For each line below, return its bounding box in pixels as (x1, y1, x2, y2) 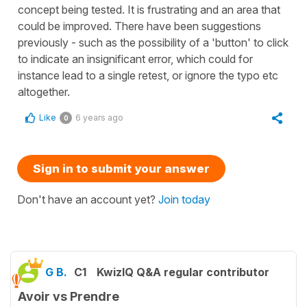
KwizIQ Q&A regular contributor (97, 265, 269, 279)
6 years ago (75, 112, 123, 123)
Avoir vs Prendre (18, 288, 119, 304)
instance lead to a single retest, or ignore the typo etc (18, 68, 278, 82)
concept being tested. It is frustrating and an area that (18, 2, 280, 16)
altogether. (18, 84, 73, 99)
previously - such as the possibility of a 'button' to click (18, 35, 288, 49)
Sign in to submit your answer (33, 161, 210, 175)
